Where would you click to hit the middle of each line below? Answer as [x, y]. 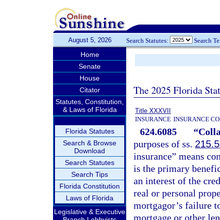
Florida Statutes [90, 131]
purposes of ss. [164, 144]
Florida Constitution [90, 186]
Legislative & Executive [90, 212]
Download [90, 151]
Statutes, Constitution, [90, 102]
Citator [90, 90]
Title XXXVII [153, 111]
